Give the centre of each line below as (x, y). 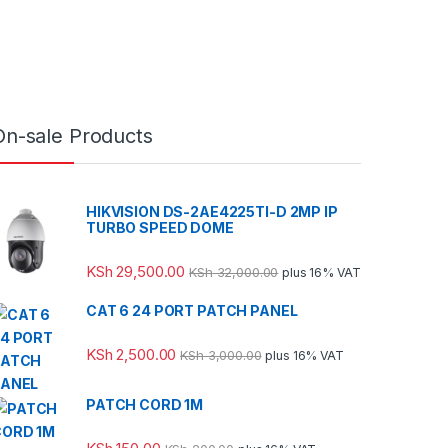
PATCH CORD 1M (145, 405)
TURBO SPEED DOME (160, 227)
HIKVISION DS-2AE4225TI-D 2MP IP (212, 211)
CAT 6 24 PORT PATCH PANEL (192, 311)
